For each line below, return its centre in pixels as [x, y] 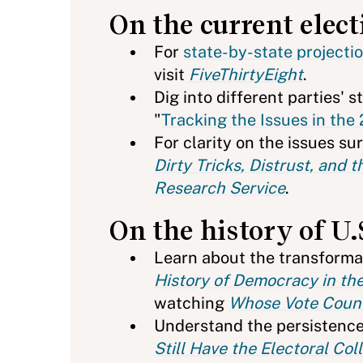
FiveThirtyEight [246, 75]
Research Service [220, 188]
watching [191, 303]
